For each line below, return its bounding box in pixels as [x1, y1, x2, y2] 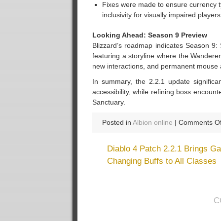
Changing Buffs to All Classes [107, 156, 217, 166]
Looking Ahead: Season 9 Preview [92, 31, 207, 39]
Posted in [102, 118, 133, 126]
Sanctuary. [92, 98, 125, 106]
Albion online [133, 118, 173, 126]
